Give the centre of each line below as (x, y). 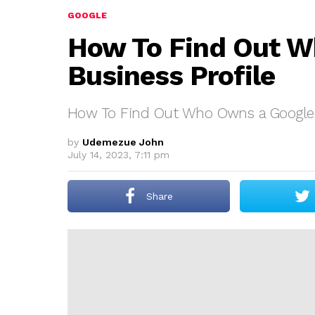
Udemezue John (123, 142)
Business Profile (172, 76)
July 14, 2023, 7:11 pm (118, 155)
